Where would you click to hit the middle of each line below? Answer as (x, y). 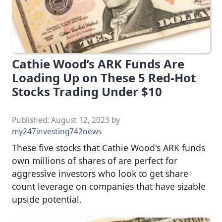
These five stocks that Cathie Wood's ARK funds (109, 148)
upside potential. (47, 199)
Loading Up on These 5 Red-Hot (104, 78)
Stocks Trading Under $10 (87, 92)
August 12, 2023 (80, 120)
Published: (31, 120)
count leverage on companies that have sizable (109, 187)
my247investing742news (57, 132)
